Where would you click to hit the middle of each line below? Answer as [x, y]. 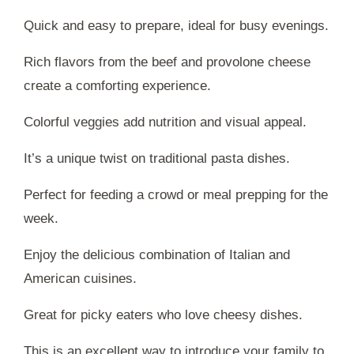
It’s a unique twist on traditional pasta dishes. [157, 158]
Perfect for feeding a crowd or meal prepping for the [176, 194]
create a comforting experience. [117, 85]
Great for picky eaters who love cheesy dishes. [163, 314]
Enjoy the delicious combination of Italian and [157, 254]
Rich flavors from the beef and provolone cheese [167, 62]
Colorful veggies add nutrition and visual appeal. [165, 122]
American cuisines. [80, 278]
